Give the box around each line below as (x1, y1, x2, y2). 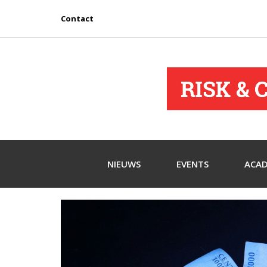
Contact (61, 13, 94, 24)
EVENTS (176, 158, 209, 170)
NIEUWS (107, 158, 141, 170)
